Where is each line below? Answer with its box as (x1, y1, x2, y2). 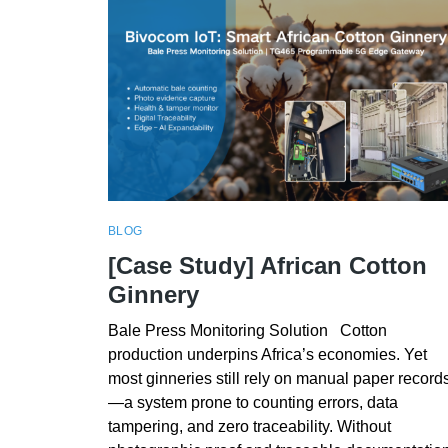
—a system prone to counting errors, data (107, 393, 398, 411)
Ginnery (107, 280, 199, 308)
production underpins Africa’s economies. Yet (107, 345, 427, 363)
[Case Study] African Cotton (107, 251, 427, 279)
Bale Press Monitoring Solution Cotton (107, 321, 387, 339)
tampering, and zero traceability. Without (107, 417, 391, 435)
